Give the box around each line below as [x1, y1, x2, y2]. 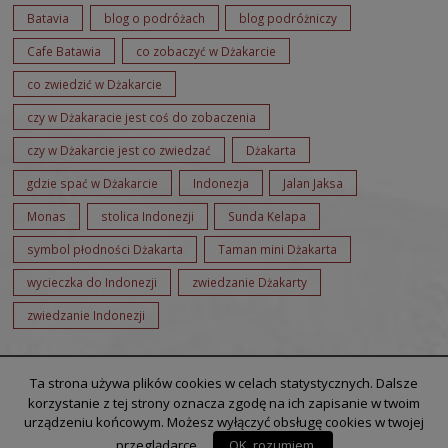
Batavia [27, 9, 69, 26]
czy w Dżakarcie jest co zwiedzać [27, 142, 211, 159]
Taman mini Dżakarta [217, 241, 337, 258]
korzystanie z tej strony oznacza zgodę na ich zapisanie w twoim [28, 393, 420, 412]
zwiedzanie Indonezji [27, 307, 145, 324]
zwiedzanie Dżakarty [191, 274, 307, 291]
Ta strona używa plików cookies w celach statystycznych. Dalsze [30, 374, 418, 393]
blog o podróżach [103, 9, 205, 26]
